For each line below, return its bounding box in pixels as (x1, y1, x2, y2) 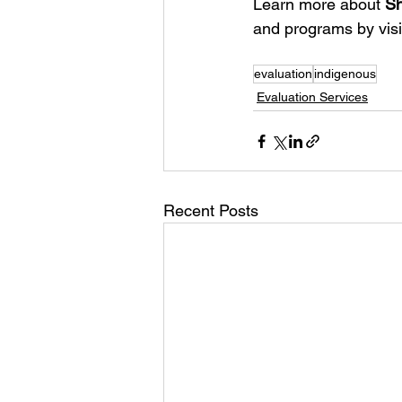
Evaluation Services (257, 90, 368, 104)
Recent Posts (163, 201, 258, 220)
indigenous (314, 66, 376, 81)
